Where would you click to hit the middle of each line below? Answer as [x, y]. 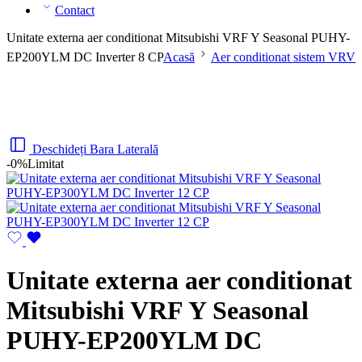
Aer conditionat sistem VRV [283, 57]
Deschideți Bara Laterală [95, 149]
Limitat [46, 164]
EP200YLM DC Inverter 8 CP [85, 57]
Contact [75, 10]
